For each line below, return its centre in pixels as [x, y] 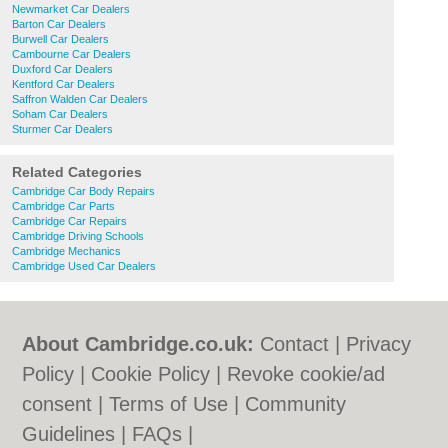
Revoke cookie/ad [306, 374]
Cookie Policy [151, 374]
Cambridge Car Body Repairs [83, 191]
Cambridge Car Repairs [69, 221]
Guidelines [69, 434]
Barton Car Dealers [59, 24]
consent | [66, 404]
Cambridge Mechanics [66, 251]
